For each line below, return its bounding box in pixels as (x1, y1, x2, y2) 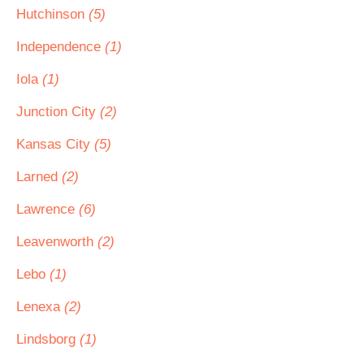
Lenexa (16, 299, 64, 314)
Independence (16, 39, 105, 54)
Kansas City (16, 136, 94, 152)
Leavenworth (16, 234, 97, 249)
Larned (16, 169, 62, 184)
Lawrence (16, 201, 79, 217)
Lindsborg (16, 331, 80, 347)
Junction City (16, 104, 100, 119)
